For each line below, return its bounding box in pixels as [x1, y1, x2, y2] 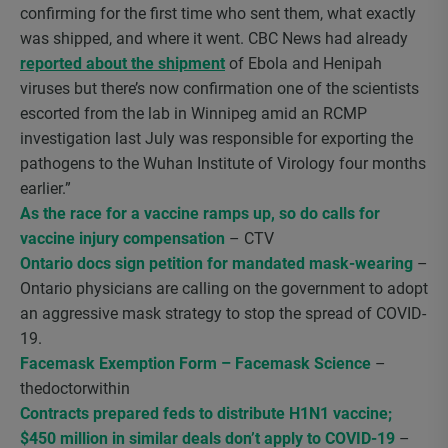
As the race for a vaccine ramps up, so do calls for [20, 204, 380, 223]
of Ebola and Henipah [225, 54, 382, 73]
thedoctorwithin [20, 379, 130, 398]
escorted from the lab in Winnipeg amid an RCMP [20, 104, 367, 123]
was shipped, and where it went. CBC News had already [20, 29, 408, 48]
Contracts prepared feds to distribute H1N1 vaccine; [20, 404, 392, 423]
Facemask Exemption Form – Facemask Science [20, 354, 371, 373]
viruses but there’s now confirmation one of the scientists [20, 79, 419, 98]
